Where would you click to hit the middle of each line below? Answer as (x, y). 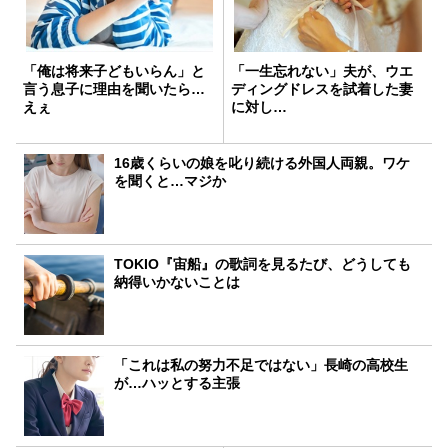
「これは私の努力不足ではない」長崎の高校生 (261, 364)
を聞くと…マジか (170, 180)
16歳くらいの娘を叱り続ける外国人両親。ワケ (262, 162)
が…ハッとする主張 (177, 382)
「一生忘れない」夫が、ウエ (322, 70)
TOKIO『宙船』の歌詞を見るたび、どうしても (263, 263)
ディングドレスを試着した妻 (322, 88)
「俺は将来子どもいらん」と (114, 70)
